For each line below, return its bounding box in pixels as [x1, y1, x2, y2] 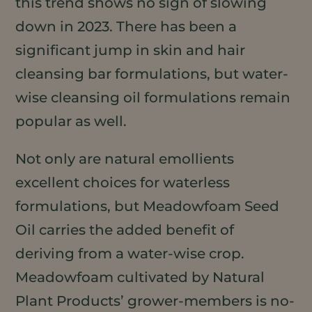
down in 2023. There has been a [15, 17, 237, 35]
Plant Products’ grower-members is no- [15, 292, 295, 309]
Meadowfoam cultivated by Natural [15, 268, 265, 286]
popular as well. [15, 112, 127, 130]
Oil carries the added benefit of [15, 221, 235, 238]
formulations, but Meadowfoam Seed [15, 197, 280, 214]
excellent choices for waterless [15, 173, 231, 191]
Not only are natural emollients [15, 150, 235, 167]
